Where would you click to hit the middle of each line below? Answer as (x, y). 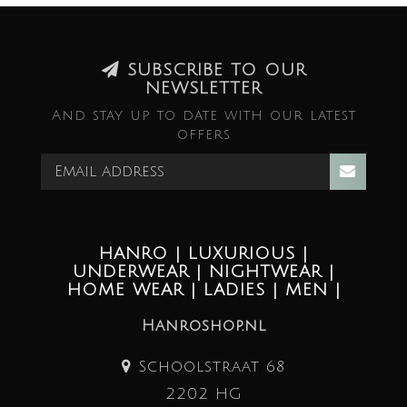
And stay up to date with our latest (203, 116)
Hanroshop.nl (203, 326)
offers (203, 135)
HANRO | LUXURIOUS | (203, 254)
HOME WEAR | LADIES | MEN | (203, 290)
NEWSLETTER (203, 89)
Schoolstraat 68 (208, 367)
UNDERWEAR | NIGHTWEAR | (203, 272)
